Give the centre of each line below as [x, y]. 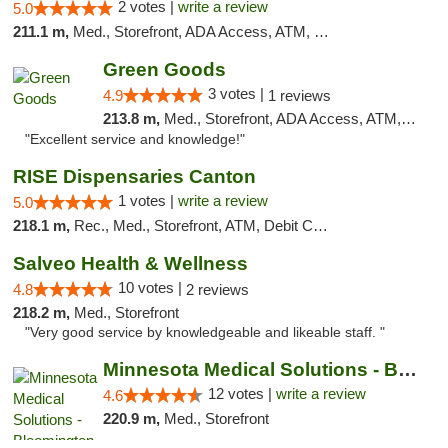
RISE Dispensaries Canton [134, 176]
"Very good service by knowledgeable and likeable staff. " [205, 332]
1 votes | [148, 200]
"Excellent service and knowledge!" [135, 139]
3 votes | [237, 93]
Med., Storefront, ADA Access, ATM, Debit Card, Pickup [193, 31]
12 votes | [241, 393]
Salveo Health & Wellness [130, 263]
